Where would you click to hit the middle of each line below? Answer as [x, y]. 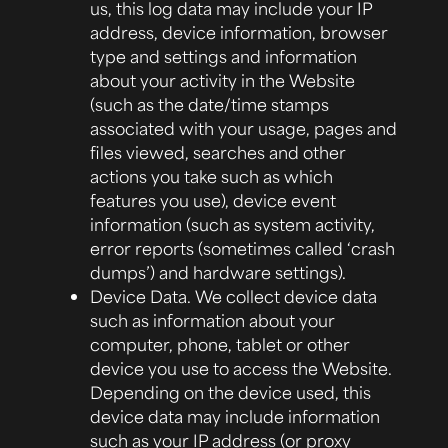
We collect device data [284, 295]
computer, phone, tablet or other [220, 343]
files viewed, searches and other [218, 151]
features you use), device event [213, 199]
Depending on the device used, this [230, 391]
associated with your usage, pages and [243, 127]
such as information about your [212, 319]
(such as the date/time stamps [209, 103]
